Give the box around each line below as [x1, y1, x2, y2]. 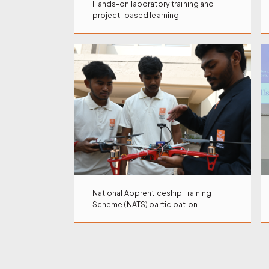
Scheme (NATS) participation [92, 199, 198, 210]
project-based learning [92, 10, 180, 20]
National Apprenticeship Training [92, 188, 212, 198]
